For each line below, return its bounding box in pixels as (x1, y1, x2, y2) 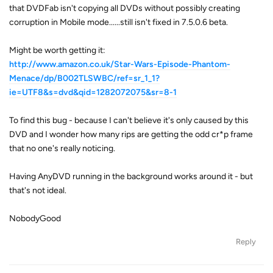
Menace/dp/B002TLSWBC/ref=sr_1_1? (9, 73, 160, 83)
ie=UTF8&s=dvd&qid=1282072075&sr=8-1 (9, 87, 177, 97)
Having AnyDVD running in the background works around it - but (9, 171, 253, 182)
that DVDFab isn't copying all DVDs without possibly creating (9, 2, 240, 13)
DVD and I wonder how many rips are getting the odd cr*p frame (9, 129, 253, 140)
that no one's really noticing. (9, 143, 115, 154)
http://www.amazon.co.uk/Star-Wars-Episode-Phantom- (9, 58, 230, 69)
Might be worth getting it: (9, 44, 105, 55)
